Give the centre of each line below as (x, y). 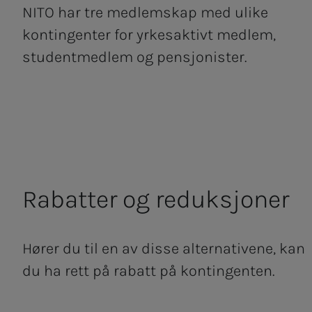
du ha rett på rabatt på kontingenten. (149, 271)
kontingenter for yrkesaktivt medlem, (149, 35)
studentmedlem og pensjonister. (135, 57)
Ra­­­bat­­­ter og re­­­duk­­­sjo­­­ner (156, 199)
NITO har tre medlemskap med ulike (145, 13)
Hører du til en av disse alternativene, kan (164, 249)
